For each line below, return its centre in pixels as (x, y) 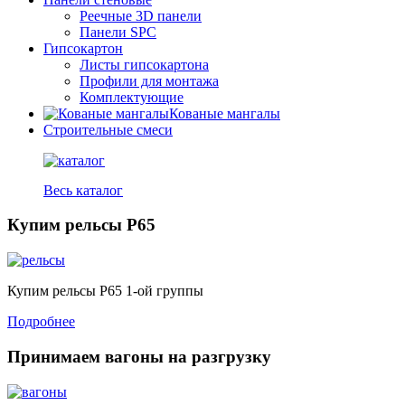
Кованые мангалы (225, 113)
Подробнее (41, 322)
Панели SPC (118, 32)
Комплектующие (132, 97)
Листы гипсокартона (144, 64)
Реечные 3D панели (141, 15)
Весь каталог (83, 190)
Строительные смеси (108, 129)
